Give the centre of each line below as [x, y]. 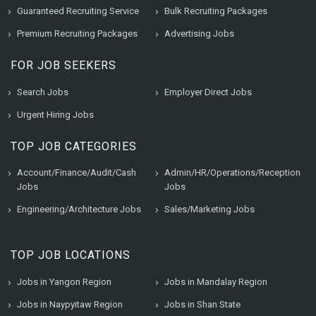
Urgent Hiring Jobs [55, 114]
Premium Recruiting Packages [77, 33]
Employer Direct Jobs [208, 92]
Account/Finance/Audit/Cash [77, 172]
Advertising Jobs [199, 33]
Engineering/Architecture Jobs [79, 209]
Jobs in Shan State [202, 304]
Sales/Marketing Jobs [209, 209]
